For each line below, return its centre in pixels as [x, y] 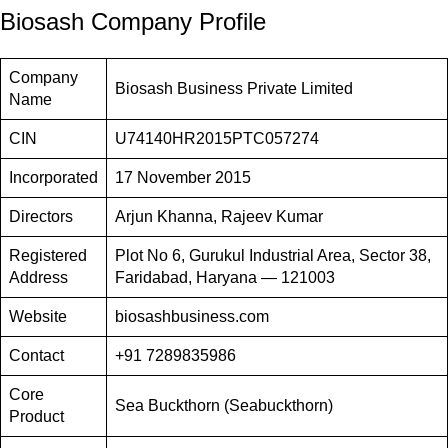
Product [36, 416]
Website [38, 316]
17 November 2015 [183, 177]
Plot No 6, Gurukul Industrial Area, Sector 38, [273, 255]
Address [38, 277]
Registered [48, 255]
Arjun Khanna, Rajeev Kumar [219, 216]
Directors [41, 216]
